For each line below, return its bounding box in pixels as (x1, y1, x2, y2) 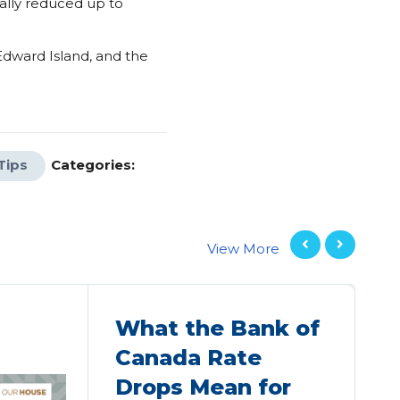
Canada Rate (115, 345, 262, 371)
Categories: (50, 155, 135, 173)
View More (207, 239, 279, 257)
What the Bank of (115, 315, 321, 341)
